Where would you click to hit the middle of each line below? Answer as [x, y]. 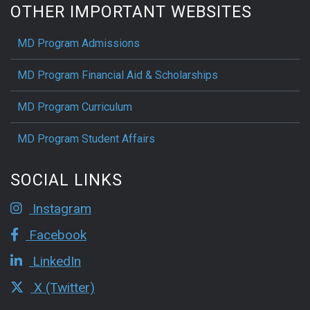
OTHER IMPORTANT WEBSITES [131, 12]
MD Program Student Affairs [86, 139]
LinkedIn [55, 262]
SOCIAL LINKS [66, 180]
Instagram [60, 209]
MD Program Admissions [79, 44]
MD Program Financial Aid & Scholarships [118, 75]
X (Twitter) [63, 288]
